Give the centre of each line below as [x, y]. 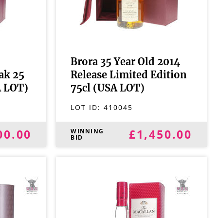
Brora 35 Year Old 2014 [126, 62]
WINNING [87, 131]
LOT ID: [87, 107]
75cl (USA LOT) [108, 89]
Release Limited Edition [129, 75]
